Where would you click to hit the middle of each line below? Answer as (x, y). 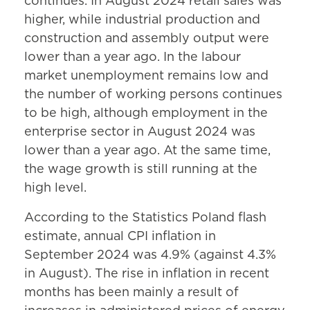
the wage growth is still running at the (141, 170)
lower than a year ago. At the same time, (147, 151)
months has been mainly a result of (131, 293)
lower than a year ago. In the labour (133, 58)
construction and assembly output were (147, 39)
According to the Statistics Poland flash (145, 218)
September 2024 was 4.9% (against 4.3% (150, 256)
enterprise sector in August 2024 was (140, 133)
